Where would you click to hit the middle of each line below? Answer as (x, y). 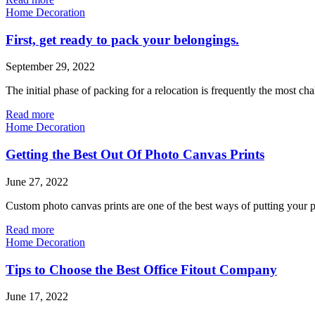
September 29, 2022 (50, 67)
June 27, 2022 (37, 181)
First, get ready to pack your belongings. (122, 39)
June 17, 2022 (37, 297)
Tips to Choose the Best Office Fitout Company (141, 269)
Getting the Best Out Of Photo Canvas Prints (135, 155)
